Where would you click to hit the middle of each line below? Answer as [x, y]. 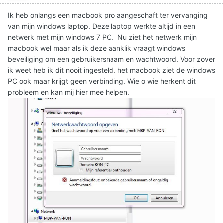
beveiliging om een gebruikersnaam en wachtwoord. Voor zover [111, 59]
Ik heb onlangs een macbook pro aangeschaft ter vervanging [108, 15]
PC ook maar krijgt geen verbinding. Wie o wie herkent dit [102, 81]
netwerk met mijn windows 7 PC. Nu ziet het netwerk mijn [102, 37]
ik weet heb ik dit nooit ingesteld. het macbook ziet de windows [111, 70]
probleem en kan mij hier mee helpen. [70, 92]
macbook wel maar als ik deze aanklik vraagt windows [97, 48]
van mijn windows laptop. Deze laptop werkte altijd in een [102, 26]
